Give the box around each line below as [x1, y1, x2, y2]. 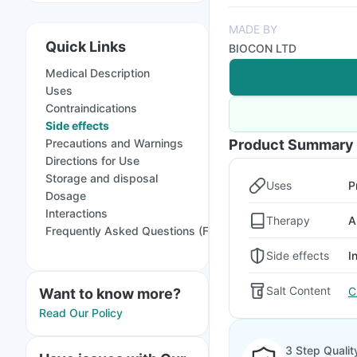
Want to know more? [39, 285, 181, 302]
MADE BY [229, 22, 277, 36]
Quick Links [45, 38, 126, 55]
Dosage [45, 189, 86, 202]
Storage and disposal [45, 171, 158, 185]
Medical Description [45, 66, 150, 80]
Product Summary [229, 136, 354, 153]
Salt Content [266, 284, 331, 297]
